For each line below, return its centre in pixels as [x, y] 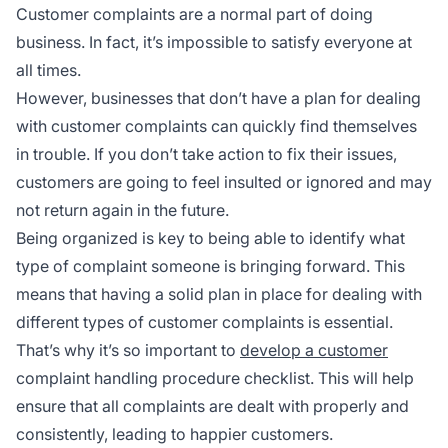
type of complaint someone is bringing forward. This [210, 265]
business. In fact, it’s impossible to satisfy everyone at [214, 41]
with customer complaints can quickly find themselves [216, 125]
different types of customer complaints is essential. [204, 321]
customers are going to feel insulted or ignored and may [224, 181]
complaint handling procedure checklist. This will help [215, 377]
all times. [48, 69]
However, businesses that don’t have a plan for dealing [218, 97]
